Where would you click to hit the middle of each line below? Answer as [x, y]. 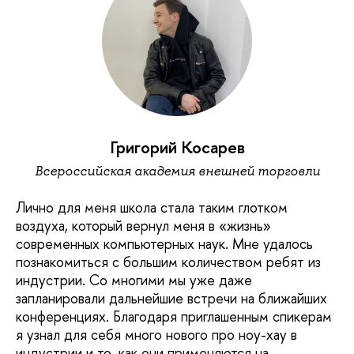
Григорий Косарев [177, 148]
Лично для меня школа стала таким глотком [152, 207]
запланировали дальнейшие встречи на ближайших [171, 298]
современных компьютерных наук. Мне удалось [164, 243]
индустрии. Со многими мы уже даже [134, 280]
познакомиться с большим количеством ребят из [168, 262]
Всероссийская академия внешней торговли [177, 171]
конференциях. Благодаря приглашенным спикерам [174, 316]
